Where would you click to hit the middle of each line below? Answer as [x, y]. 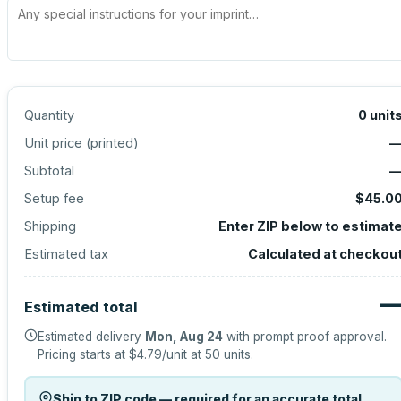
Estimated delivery [91, 337]
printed [112, 143]
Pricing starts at [83, 354]
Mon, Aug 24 [184, 337]
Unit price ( [57, 143]
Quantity [49, 115]
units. [237, 354]
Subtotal [49, 171]
